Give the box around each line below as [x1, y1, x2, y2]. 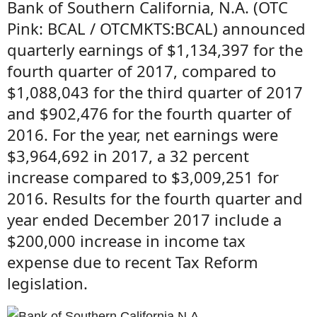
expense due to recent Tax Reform [7, 251, 258, 272]
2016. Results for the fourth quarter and [7, 188, 303, 209]
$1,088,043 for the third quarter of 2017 [7, 81, 303, 103]
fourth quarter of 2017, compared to [7, 60, 276, 81]
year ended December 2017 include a [7, 209, 282, 230]
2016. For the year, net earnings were [7, 124, 278, 145]
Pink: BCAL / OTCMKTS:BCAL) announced [7, 18, 306, 39]
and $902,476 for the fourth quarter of [7, 103, 292, 124]
